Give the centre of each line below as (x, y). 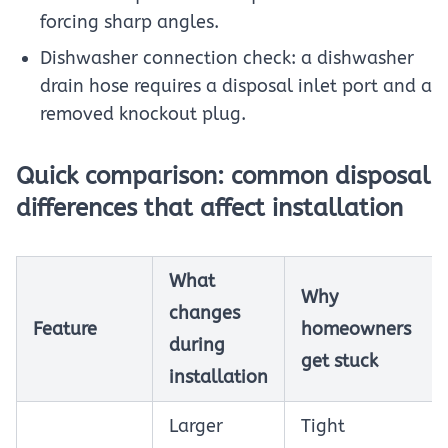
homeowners (356, 329)
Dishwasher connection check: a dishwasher (227, 58)
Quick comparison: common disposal (223, 176)
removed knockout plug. (143, 114)
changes (204, 313)
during (197, 345)
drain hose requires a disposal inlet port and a (236, 86)
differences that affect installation (209, 208)
